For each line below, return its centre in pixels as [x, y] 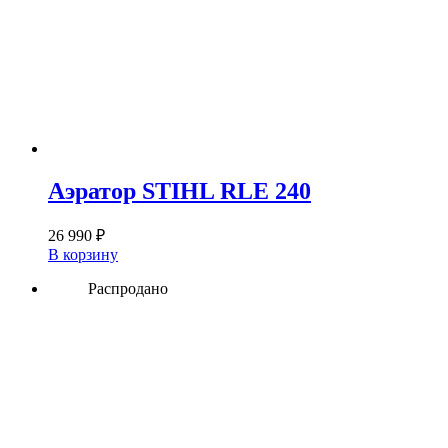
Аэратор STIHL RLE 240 [179, 190]
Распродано [128, 289]
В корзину [83, 255]
